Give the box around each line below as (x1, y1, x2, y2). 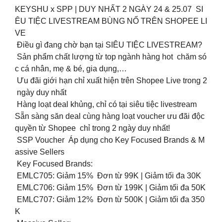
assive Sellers (15, 148, 64, 157)
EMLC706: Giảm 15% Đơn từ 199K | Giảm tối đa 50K (15, 183, 206, 192)
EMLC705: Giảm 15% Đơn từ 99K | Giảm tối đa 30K (15, 171, 201, 180)
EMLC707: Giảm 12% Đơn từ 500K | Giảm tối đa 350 (15, 195, 205, 204)
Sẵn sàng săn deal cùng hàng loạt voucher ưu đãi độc (15, 112, 207, 121)
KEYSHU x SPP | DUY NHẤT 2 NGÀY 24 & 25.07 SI (15, 5, 203, 14)
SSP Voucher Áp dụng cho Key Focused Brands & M (15, 136, 205, 145)
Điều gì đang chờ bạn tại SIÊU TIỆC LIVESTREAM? (15, 41, 202, 50)
